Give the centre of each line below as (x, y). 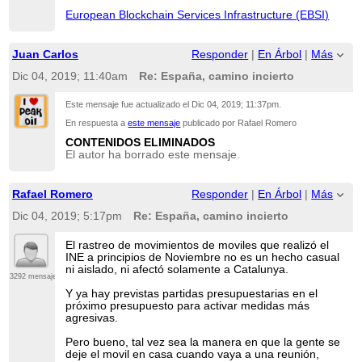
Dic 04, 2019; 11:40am (69, 77)
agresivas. (92, 318)
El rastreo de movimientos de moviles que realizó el (198, 245)
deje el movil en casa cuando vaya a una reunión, (193, 354)
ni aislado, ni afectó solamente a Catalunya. (177, 269)
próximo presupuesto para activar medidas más (188, 305)
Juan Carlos (45, 54)
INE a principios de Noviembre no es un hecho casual (203, 257)
